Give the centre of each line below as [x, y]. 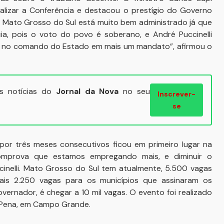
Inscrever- [177, 94]
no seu [134, 91]
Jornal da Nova [87, 91]
